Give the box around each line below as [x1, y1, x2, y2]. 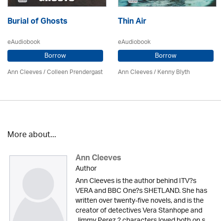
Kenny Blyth [157, 66, 190, 79]
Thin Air [118, 14, 147, 30]
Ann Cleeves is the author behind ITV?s [75, 174, 196, 189]
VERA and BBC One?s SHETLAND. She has [75, 184, 207, 199]
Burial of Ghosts [7, 14, 68, 30]
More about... [7, 127, 56, 144]
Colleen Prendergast [47, 66, 103, 79]
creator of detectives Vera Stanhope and [75, 203, 202, 219]
